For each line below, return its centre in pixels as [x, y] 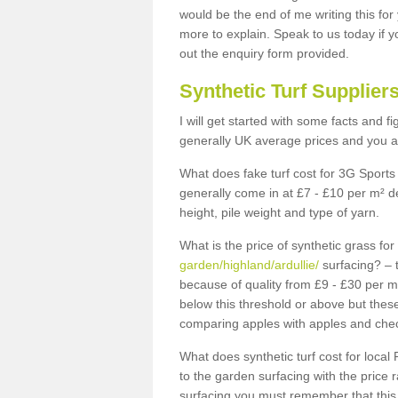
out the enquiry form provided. [266, 53]
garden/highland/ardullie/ [249, 265]
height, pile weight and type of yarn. [279, 212]
